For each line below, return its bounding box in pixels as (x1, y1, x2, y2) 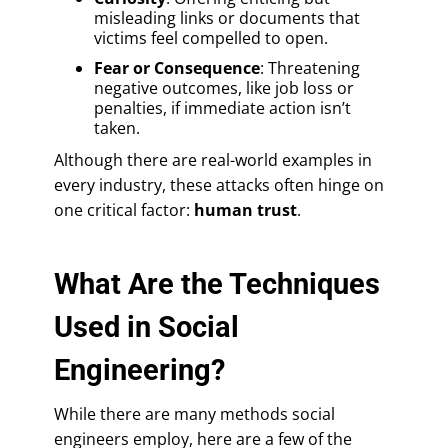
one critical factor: (54, 198, 194, 221)
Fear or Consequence (94, 56, 260, 79)
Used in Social (54, 309, 239, 344)
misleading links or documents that (94, 6, 360, 29)
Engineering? (54, 352, 225, 387)
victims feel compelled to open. (94, 26, 328, 49)
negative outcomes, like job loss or (94, 76, 354, 99)
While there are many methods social (54, 402, 335, 425)
